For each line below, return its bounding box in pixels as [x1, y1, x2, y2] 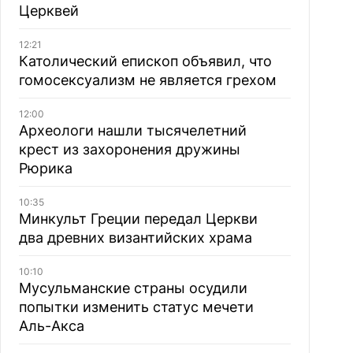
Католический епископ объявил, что [18, 53, 272, 69]
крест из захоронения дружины [18, 141, 240, 158]
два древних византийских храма [18, 229, 252, 246]
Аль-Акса [18, 318, 84, 334]
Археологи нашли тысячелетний [18, 122, 247, 139]
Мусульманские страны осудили [18, 280, 247, 296]
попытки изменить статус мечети [18, 299, 254, 315]
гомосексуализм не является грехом [18, 72, 277, 88]
